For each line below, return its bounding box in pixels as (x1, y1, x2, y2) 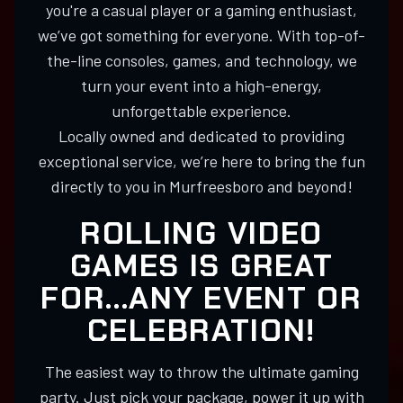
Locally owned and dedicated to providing (58, 126, 345, 147)
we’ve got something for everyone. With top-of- (38, 25, 365, 46)
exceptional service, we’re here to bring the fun (38, 151, 365, 172)
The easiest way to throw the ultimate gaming (44, 362, 359, 382)
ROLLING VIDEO (79, 213, 324, 254)
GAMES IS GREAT (69, 246, 334, 286)
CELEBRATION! (86, 310, 317, 351)
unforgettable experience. (112, 101, 291, 121)
